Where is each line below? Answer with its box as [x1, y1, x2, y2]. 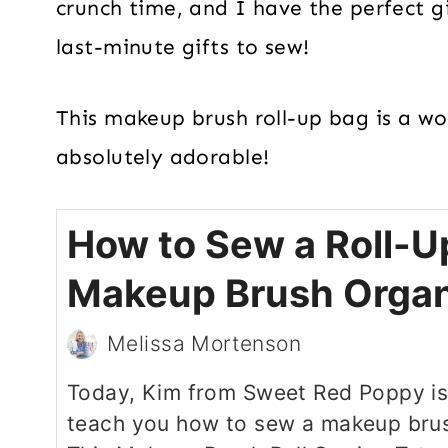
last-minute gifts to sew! [56, 34, 310, 61]
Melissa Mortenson [107, 331, 302, 357]
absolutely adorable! [56, 144, 270, 171]
